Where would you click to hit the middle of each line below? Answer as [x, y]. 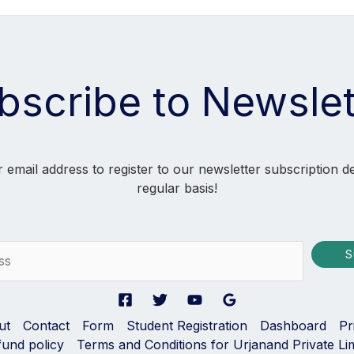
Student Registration [186, 325]
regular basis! [177, 188]
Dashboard [293, 325]
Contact [46, 325]
